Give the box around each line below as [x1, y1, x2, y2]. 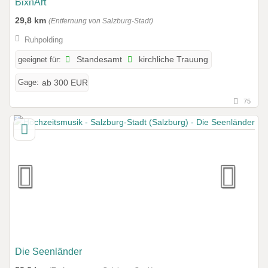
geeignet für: [18, 55, 61, 65]
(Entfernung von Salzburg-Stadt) [48, 17, 153, 25]
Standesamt [74, 55, 123, 65]
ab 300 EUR [42, 78, 88, 88]
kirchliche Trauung [136, 55, 209, 65]
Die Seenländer [15, 246, 82, 257]
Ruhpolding [24, 35, 63, 44]
